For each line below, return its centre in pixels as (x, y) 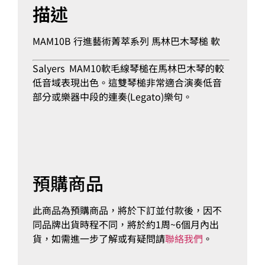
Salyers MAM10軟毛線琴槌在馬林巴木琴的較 (128, 68)
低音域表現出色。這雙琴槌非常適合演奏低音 (127, 82)
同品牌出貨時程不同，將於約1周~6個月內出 (126, 224)
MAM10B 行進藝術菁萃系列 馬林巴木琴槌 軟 (126, 41)
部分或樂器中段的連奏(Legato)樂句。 (112, 96)
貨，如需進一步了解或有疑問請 (99, 238)
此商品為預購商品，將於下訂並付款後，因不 (127, 210)
